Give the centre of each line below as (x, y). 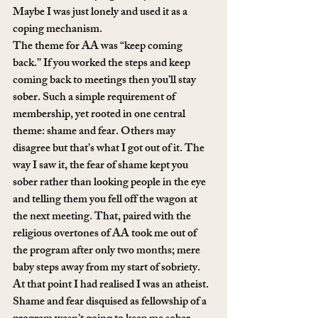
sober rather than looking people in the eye (110, 183)
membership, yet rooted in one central (100, 115)
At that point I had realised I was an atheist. (112, 285)
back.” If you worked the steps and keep (103, 64)
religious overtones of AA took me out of (106, 234)
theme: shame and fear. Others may (95, 132)
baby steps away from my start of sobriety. (106, 268)
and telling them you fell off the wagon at (106, 200)
